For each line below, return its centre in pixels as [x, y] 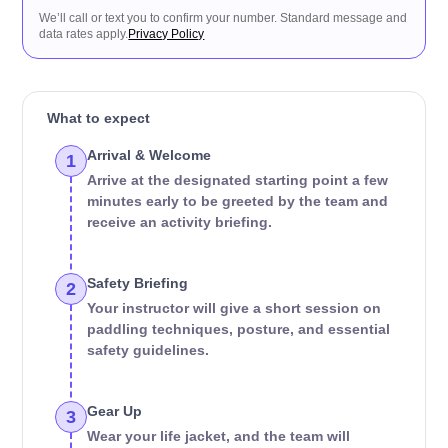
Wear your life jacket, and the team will [219, 436]
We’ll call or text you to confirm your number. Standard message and [223, 18]
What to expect [99, 118]
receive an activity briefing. [180, 222]
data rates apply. [84, 34]
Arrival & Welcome [149, 155]
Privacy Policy [166, 34]
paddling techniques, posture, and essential [239, 329]
